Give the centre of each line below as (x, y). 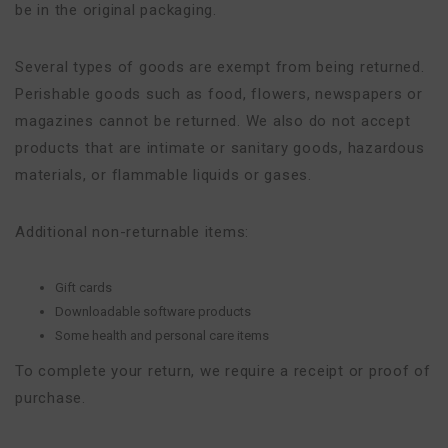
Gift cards (83, 287)
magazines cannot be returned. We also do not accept (213, 121)
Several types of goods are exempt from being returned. (220, 67)
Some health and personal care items (162, 335)
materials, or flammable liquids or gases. (163, 175)
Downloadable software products (153, 311)
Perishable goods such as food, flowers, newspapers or (219, 94)
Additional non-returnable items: (132, 232)
